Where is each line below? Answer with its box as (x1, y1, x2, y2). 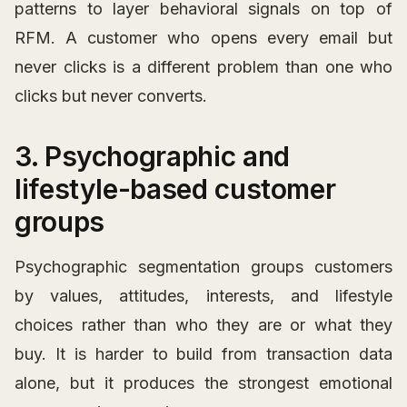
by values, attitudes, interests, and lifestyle (15, 286, 392, 306)
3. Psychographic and (15, 140, 290, 174)
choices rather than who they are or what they (15, 315, 392, 335)
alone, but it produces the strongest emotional (15, 373, 392, 393)
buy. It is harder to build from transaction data (15, 344, 392, 364)
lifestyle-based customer (15, 173, 336, 206)
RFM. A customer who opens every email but (15, 28, 392, 48)
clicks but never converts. (15, 86, 207, 106)
